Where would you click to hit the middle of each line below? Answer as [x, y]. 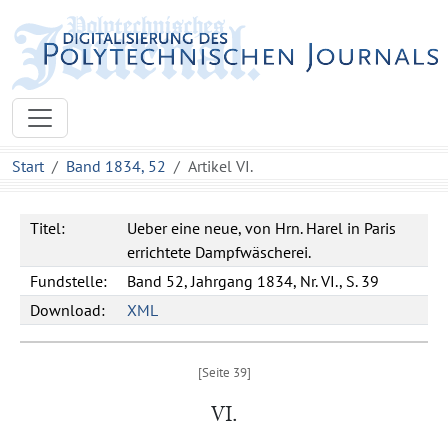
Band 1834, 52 [116, 166]
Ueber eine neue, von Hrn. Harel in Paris [261, 228]
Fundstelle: [68, 281]
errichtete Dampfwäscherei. [219, 252]
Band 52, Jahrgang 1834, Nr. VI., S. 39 [253, 281]
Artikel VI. [220, 166]
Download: [67, 310]
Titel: [47, 228]
